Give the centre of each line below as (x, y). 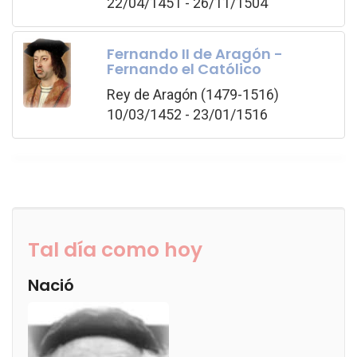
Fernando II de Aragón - (194, 53)
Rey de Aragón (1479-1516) (192, 94)
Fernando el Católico (184, 69)
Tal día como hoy (115, 250)
